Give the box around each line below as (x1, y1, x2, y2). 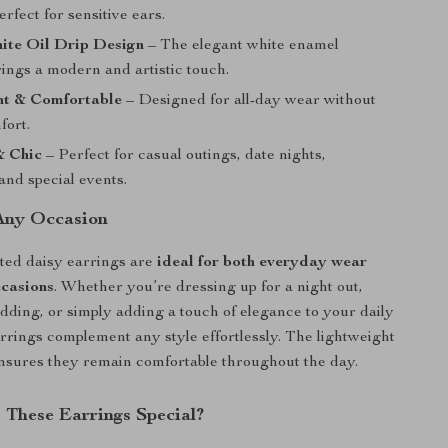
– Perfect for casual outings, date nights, (42, 148, 327, 164)
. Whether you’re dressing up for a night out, (54, 280, 364, 296)
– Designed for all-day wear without (122, 93, 377, 109)
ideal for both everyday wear (157, 255, 368, 271)
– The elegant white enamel (144, 38, 340, 54)
